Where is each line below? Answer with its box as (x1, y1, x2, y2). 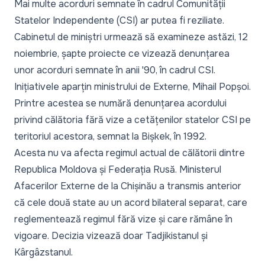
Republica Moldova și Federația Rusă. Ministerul (14, 163, 221, 176)
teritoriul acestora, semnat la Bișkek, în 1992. (14, 130, 206, 143)
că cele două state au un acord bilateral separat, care (14, 196, 247, 209)
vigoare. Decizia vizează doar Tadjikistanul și (14, 229, 208, 242)
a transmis (159, 179, 204, 192)
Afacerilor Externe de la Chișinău (14, 179, 159, 192)
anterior (204, 179, 241, 192)
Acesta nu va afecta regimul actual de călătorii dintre (14, 146, 245, 159)
